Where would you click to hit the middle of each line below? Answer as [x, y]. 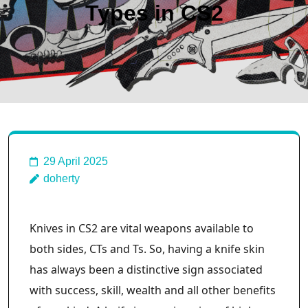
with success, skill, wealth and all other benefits [153, 290]
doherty [62, 178]
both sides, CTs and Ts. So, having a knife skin [147, 249]
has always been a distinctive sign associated [146, 269]
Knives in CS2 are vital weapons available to [142, 228]
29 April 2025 [76, 161]
